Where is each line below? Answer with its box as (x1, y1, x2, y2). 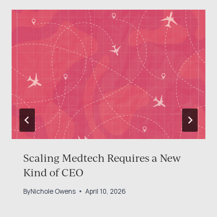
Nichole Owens (31, 186, 76, 196)
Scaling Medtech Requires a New (23, 151, 181, 164)
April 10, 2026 (85, 186, 126, 196)
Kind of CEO (23, 165, 83, 179)
